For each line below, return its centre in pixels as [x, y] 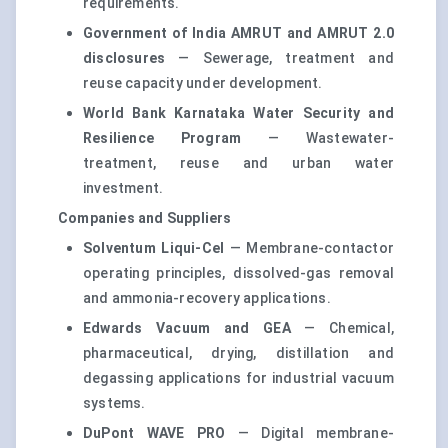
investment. [123, 188]
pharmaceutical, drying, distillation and [238, 353]
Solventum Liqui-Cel [154, 248]
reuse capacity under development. [203, 83]
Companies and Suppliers [145, 218]
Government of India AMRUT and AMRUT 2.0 [238, 33]
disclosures [124, 58]
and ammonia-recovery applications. [207, 298]
